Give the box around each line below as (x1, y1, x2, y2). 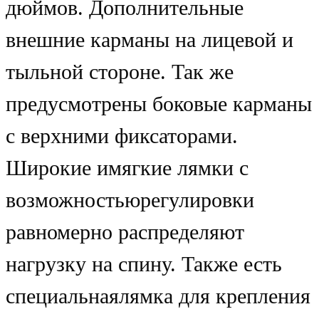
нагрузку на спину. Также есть (6, 252, 282, 277)
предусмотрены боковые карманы (6, 92, 312, 117)
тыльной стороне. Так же (6, 60, 234, 85)
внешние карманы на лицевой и (6, 28, 293, 53)
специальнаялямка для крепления (6, 284, 310, 309)
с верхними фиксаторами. (6, 124, 238, 149)
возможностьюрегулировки (6, 188, 254, 213)
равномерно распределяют (6, 220, 244, 245)
